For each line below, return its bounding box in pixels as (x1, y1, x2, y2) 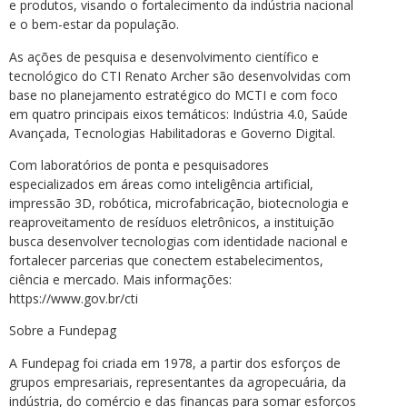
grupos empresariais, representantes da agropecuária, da (9, 372, 346, 391)
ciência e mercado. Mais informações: (9, 270, 232, 288)
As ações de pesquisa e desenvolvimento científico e (9, 47, 319, 65)
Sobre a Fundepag (9, 322, 116, 340)
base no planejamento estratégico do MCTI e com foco (9, 85, 338, 104)
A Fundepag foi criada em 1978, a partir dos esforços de (9, 353, 341, 372)
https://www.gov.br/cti (9, 289, 138, 307)
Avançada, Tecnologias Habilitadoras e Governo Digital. (9, 124, 335, 142)
